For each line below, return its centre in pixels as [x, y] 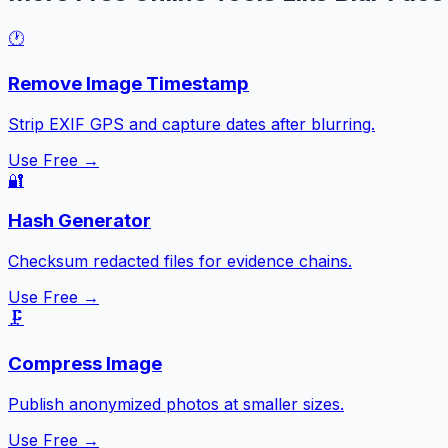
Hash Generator [79, 220]
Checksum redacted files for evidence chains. [180, 260]
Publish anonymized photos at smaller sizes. [176, 404]
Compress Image [85, 364]
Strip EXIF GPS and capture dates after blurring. [191, 124]
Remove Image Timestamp [128, 84]
